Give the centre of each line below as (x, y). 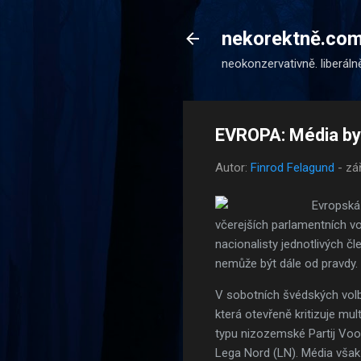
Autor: (233, 168)
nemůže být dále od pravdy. (286, 263)
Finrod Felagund (293, 168)
